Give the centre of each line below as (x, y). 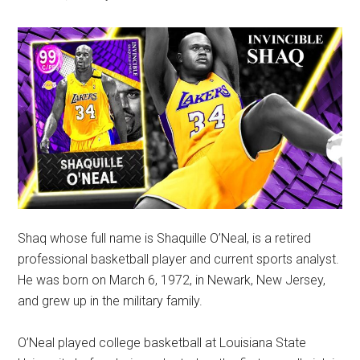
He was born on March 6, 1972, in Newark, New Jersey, (172, 280)
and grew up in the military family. (110, 301)
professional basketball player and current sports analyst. (179, 259)
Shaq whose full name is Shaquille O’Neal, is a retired (165, 238)
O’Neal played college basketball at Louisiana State (162, 342)
